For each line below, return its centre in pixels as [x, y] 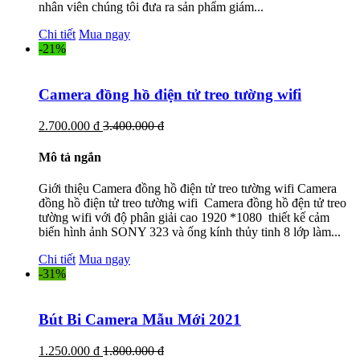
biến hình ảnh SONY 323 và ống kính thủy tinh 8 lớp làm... [190, 232]
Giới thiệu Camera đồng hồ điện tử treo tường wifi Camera [188, 189]
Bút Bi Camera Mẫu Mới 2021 [140, 319]
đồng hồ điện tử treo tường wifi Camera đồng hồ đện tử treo [192, 203]
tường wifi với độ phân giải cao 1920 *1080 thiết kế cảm [184, 218]
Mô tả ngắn [70, 157]
